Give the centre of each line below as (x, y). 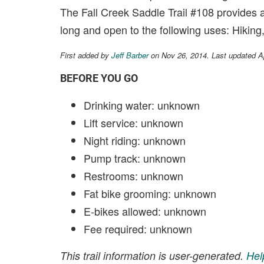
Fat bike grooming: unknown (150, 193)
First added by (86, 55)
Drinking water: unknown (142, 105)
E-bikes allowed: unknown (145, 211)
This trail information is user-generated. (153, 255)
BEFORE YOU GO (99, 78)
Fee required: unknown (138, 229)
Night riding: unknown (135, 140)
